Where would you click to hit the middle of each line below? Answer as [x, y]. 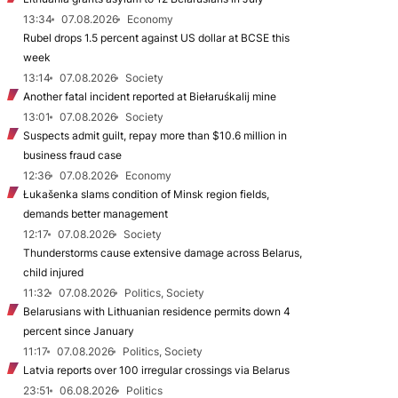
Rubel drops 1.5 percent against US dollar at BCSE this [156, 38]
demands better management [96, 214]
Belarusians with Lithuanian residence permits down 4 [157, 311]
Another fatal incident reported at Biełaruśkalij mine [150, 96]
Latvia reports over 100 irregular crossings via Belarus [156, 370]
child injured [53, 272]
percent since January [79, 331]
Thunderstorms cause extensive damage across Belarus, [163, 253]
